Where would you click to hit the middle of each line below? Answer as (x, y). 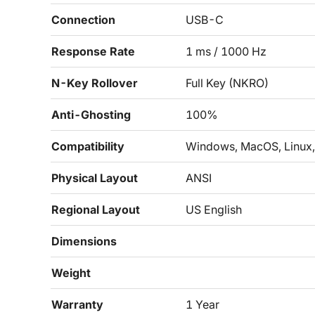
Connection (83, 20)
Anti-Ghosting (91, 115)
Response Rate (93, 51)
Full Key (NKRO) (227, 83)
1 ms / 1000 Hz (226, 51)
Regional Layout (96, 210)
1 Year (202, 304)
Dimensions (84, 241)
